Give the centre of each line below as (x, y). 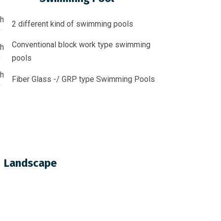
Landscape (30, 163)
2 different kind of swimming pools (72, 24)
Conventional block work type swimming (81, 45)
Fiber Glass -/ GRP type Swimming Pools (83, 79)
